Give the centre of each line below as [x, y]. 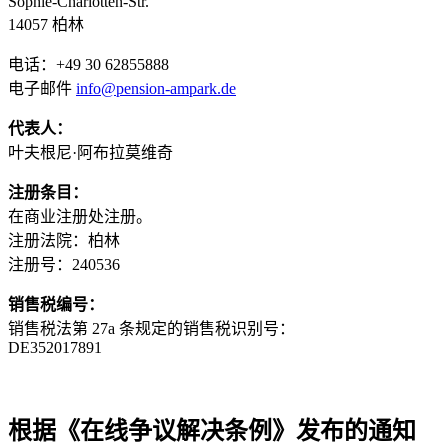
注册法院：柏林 [64, 240]
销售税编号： [56, 304]
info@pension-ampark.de [156, 88]
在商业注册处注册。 [80, 216]
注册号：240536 [64, 264]
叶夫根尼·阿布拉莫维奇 [90, 152]
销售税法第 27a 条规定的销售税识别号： [151, 328]
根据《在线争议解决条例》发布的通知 [212, 430]
